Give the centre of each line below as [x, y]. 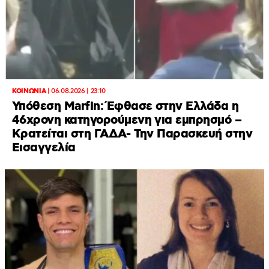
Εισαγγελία [44, 148]
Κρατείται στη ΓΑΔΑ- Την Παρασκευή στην [132, 134]
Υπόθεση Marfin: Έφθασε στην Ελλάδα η [125, 106]
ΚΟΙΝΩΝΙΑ [29, 91]
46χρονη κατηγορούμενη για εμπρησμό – [127, 120]
